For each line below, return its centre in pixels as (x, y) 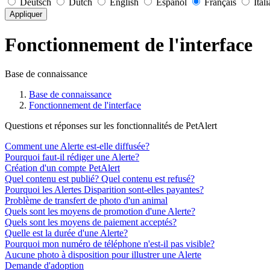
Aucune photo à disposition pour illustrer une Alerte (103, 255)
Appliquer (26, 14)
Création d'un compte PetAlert (62, 168)
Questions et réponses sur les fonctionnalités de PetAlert (111, 126)
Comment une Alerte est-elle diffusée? (77, 146)
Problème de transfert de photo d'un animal (86, 201)
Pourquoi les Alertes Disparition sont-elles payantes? (104, 190)
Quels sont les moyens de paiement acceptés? (91, 222)
